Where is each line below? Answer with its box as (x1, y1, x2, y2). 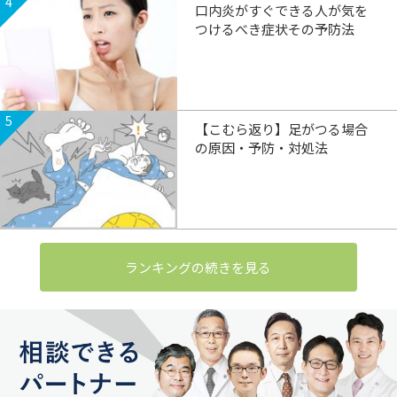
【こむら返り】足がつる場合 (195, 120, 368, 139)
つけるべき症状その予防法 (195, 19, 354, 39)
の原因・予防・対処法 (195, 138, 328, 158)
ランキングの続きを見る (125, 258, 272, 277)
